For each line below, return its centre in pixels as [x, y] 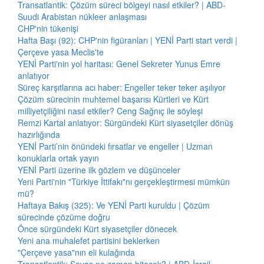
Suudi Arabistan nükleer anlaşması [82, 16]
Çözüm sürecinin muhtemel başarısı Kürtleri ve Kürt [113, 99]
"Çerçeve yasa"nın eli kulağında [76, 252]
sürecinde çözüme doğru [64, 217]
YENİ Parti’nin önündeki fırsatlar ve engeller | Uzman [115, 146]
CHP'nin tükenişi [48, 28]
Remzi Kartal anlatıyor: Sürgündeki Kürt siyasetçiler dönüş [126, 123]
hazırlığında [39, 134]
